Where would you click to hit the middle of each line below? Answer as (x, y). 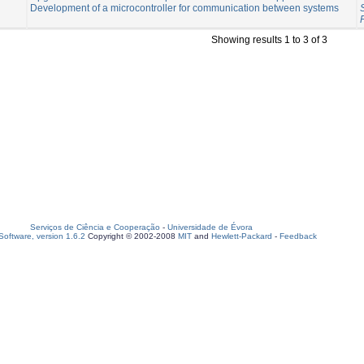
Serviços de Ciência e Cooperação (95, 227)
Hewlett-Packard (242, 236)
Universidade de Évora (210, 227)
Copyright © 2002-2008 (132, 236)
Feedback (298, 236)
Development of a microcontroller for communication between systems (184, 8)
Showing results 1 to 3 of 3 (269, 39)
